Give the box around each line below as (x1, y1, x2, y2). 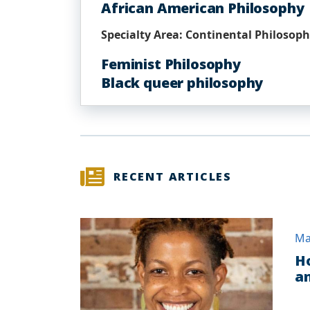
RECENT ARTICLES (113, 169, 232, 184)
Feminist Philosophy (101, 55, 241, 73)
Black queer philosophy (101, 73, 264, 92)
